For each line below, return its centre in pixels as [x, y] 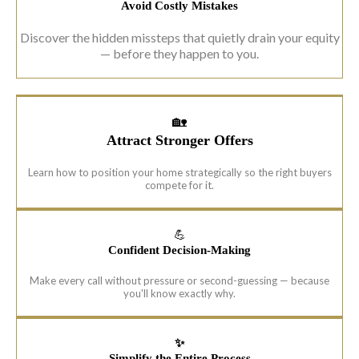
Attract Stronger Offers [179, 141]
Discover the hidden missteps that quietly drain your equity [179, 38]
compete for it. [179, 186]
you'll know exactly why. [179, 294]
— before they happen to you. [179, 54]
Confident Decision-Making [179, 250]
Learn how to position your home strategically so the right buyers [179, 173]
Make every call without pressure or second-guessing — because [179, 281]
